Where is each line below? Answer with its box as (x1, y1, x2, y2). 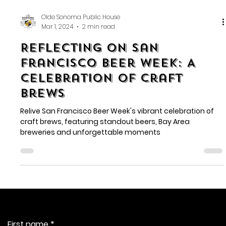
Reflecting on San (20, 72, 159, 87)
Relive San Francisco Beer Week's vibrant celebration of (20, 137, 214, 148)
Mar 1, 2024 (41, 53, 74, 63)
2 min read (82, 53, 116, 63)
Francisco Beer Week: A (20, 87, 196, 102)
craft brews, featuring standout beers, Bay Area (20, 148, 190, 158)
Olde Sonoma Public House (41, 44, 121, 53)
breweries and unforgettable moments (20, 158, 161, 169)
